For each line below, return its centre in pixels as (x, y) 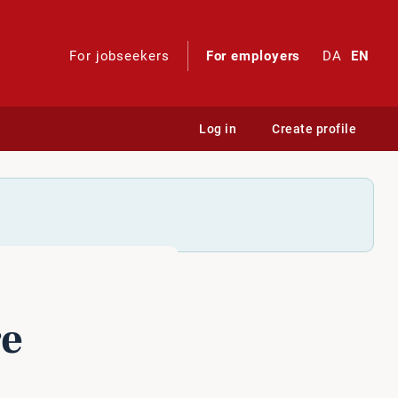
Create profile (314, 129)
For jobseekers (119, 56)
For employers (253, 56)
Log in (218, 129)
